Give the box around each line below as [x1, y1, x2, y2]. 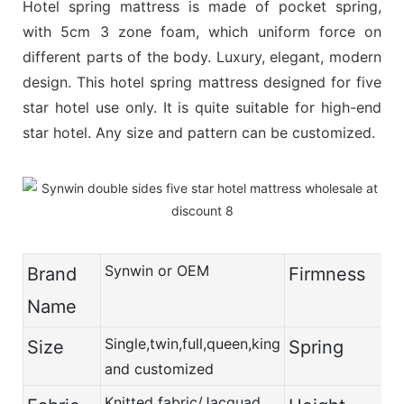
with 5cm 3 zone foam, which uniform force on [23, 22, 381, 41]
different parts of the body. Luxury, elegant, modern [23, 47, 381, 66]
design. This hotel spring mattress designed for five [23, 72, 381, 91]
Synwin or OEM [105, 261, 209, 280]
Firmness [289, 262, 365, 285]
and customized [105, 359, 214, 378]
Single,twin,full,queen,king [105, 334, 280, 353]
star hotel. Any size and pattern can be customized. [23, 123, 375, 142]
